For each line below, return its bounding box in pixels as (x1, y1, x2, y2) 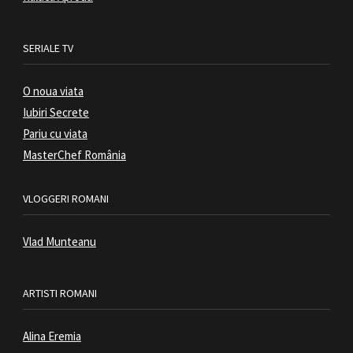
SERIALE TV (22, 41, 73, 56)
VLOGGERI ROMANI (22, 191, 109, 206)
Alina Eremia (22, 329, 81, 344)
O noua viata (22, 84, 84, 99)
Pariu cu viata (22, 126, 87, 142)
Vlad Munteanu (22, 234, 96, 250)
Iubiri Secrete (22, 105, 89, 121)
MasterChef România (22, 147, 126, 163)
